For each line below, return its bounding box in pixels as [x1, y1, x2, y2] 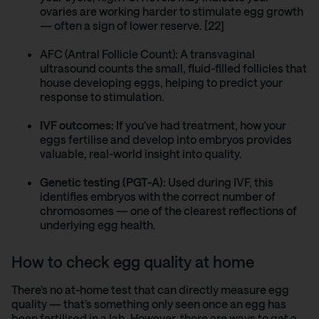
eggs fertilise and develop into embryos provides [40, 132, 292, 147]
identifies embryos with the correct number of [40, 189, 276, 204]
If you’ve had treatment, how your [114, 118, 286, 132]
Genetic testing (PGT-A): [40, 175, 166, 189]
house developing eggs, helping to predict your [40, 75, 283, 90]
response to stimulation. [40, 90, 164, 104]
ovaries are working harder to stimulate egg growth [40, 4, 303, 19]
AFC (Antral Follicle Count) [40, 47, 175, 61]
